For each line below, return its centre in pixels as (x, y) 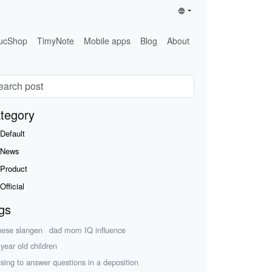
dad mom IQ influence (88, 229)
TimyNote (56, 40)
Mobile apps (107, 40)
